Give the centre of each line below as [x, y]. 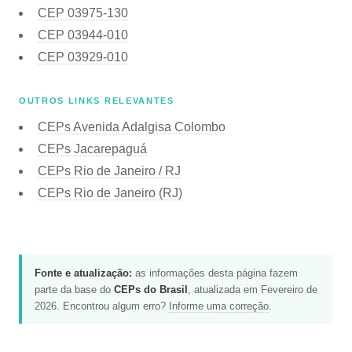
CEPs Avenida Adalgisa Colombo [132, 126]
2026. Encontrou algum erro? [102, 306]
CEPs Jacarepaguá [92, 148]
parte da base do [74, 289]
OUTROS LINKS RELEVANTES [97, 100]
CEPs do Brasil [151, 289]
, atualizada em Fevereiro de [253, 289]
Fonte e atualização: [83, 273]
